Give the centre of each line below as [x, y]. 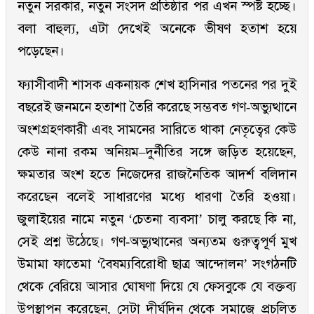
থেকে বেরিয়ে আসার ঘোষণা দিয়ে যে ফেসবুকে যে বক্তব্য [157, 287]
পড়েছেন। [41, 51]
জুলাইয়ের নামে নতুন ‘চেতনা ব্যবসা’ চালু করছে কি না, [157, 219]
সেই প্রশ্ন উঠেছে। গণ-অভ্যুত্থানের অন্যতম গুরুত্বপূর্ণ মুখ [157, 242]
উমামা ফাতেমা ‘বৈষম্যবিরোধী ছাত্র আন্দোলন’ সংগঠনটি [157, 264]
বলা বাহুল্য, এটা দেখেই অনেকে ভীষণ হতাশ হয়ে [157, 29]
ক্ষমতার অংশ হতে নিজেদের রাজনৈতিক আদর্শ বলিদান [157, 175]
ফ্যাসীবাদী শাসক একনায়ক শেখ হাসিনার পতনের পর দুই [157, 85]
